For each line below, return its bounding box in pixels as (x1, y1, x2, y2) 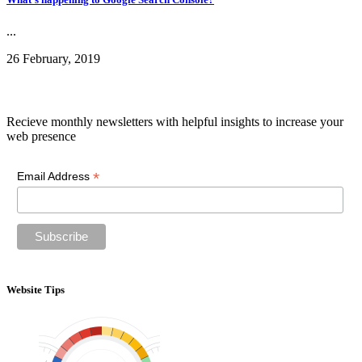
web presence (6, 129, 76, 144)
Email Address (16, 170, 93, 183)
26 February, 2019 (6, 51, 100, 65)
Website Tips (6, 283, 65, 296)
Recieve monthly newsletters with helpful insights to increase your (6, 115, 343, 129)
